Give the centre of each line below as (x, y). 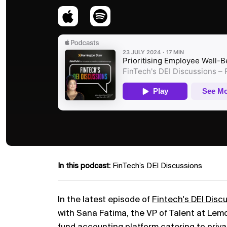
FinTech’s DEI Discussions (157, 166)
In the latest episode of (105, 200)
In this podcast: (84, 166)
